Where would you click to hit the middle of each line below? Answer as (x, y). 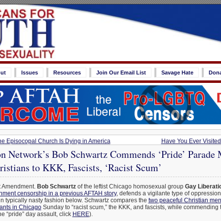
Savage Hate (177, 73)
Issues (30, 73)
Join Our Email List (121, 73)
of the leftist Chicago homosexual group (130, 187)
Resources (67, 73)
